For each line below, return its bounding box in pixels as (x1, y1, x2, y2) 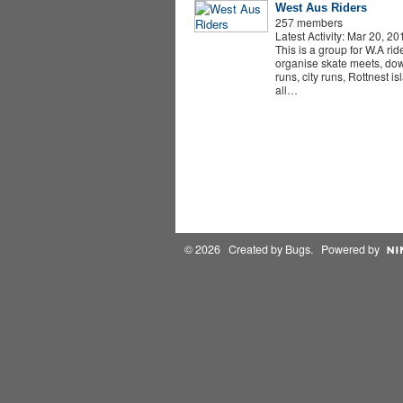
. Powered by (309, 241, 380, 257)
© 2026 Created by (184, 241, 285, 257)
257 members (274, 13, 343, 30)
